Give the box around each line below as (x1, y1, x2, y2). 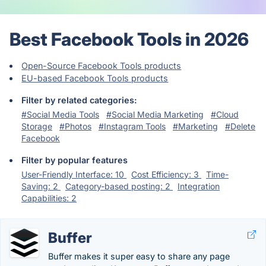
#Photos (59, 121, 91, 131)
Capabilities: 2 (21, 193, 77, 203)
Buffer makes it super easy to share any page (48, 251, 230, 261)
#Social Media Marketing (106, 109, 204, 119)
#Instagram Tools (99, 121, 166, 131)
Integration (178, 181, 220, 191)
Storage (21, 121, 52, 131)
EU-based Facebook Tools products (21, 73, 169, 83)
